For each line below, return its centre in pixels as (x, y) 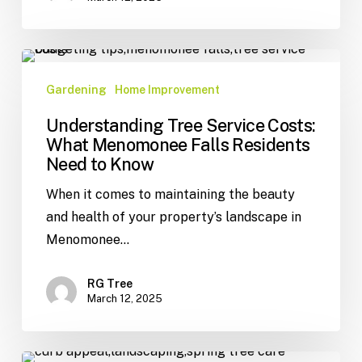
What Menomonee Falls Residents (178, 145)
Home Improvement (167, 90)
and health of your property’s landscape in (173, 217)
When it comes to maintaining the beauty (170, 195)
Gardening (76, 90)
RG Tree (109, 284)
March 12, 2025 (124, 299)
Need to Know (100, 164)
